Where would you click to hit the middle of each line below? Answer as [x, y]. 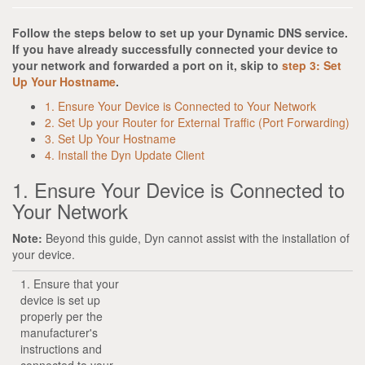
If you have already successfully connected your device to [175, 48]
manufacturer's [59, 332]
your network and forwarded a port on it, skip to [147, 65]
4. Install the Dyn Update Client [125, 154]
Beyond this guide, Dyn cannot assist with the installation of [196, 237]
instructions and [61, 348]
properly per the [62, 316]
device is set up [60, 299]
